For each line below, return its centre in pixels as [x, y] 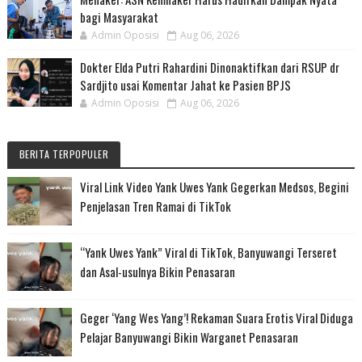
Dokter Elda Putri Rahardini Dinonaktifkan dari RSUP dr [209, 67]
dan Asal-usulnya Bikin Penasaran [157, 271]
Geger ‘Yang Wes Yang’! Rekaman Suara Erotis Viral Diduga [216, 317]
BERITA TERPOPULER [64, 154]
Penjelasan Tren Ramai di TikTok [155, 206]
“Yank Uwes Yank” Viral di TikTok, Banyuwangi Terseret [208, 252]
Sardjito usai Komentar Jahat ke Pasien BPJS [185, 84]
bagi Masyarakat [119, 17]
